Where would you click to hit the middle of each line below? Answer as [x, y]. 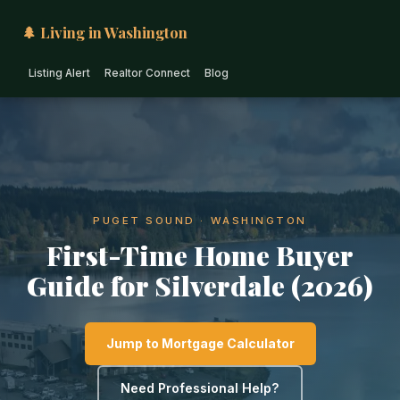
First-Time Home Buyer [200, 255]
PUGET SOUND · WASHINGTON [200, 221]
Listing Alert [59, 73]
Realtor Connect [147, 73]
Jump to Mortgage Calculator [200, 343]
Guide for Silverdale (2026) [200, 285]
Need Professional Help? [200, 388]
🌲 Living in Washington [104, 32]
